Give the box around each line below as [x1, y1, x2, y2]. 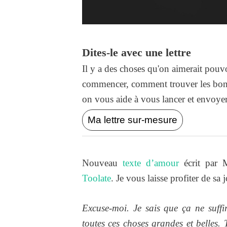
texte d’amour [123, 158, 179, 169]
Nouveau [82, 158, 123, 169]
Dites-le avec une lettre [82, 46, 191, 59]
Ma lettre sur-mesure [88, 115, 177, 126]
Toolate [82, 173, 111, 184]
